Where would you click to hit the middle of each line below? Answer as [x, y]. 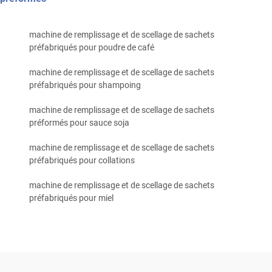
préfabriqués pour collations [82, 161]
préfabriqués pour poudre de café [92, 48]
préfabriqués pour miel [71, 198]
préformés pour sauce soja [79, 123]
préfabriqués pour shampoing [85, 85]
